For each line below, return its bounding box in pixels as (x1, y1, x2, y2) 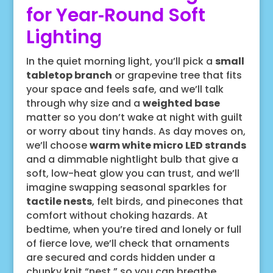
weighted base (142, 96, 220, 110)
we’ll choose (26, 138, 90, 152)
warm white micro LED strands (89, 138, 246, 152)
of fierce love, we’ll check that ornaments (26, 236, 230, 250)
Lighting (26, 24, 102, 50)
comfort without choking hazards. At (26, 208, 208, 222)
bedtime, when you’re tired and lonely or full (26, 222, 241, 236)
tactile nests (26, 194, 92, 208)
